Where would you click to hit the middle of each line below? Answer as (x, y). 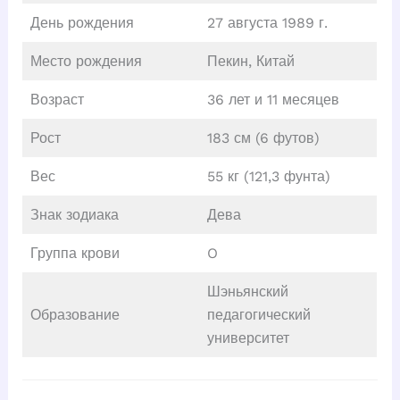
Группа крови (75, 254)
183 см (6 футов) (263, 138)
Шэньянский (247, 292)
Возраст (57, 100)
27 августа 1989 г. (267, 23)
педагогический (258, 315)
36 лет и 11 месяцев (273, 100)
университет (248, 338)
